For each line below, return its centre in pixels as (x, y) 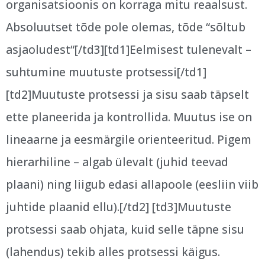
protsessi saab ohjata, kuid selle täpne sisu (125, 230)
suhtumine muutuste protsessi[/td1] (106, 72)
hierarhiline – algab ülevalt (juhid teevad (117, 162)
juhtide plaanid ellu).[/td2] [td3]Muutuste (119, 207)
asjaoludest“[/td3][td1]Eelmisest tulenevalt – (129, 50)
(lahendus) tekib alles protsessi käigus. (113, 252)
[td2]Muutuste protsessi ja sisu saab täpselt (127, 95)
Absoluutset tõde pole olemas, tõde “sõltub (126, 28)
